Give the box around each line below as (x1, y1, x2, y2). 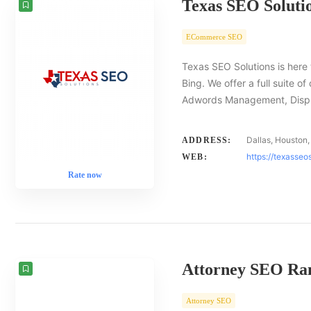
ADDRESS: (182, 135, 232, 145)
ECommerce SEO (186, 33, 242, 41)
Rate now (67, 170, 102, 180)
